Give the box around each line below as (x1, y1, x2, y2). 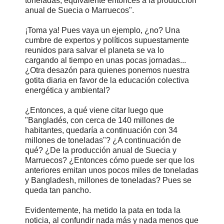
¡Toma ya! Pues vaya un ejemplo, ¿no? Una (25, 25, 180, 34)
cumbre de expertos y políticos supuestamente (25, 35, 189, 44)
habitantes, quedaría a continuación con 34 (25, 125, 177, 134)
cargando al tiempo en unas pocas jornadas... (25, 55, 186, 64)
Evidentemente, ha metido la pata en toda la (25, 205, 180, 214)
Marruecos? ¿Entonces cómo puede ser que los (25, 155, 194, 164)
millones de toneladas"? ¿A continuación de (25, 135, 181, 144)
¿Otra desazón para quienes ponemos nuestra (25, 65, 189, 74)
